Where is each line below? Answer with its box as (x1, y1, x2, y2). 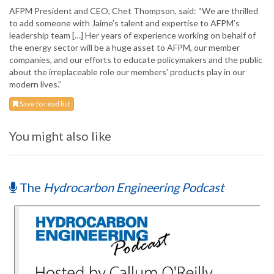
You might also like (9, 128, 111, 144)
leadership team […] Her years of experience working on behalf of (9, 30, 256, 41)
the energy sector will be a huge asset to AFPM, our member (9, 42, 240, 53)
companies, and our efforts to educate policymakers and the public (9, 54, 262, 65)
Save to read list (18, 99, 70, 109)
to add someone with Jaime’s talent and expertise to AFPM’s (9, 18, 240, 29)
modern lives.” (9, 79, 61, 90)
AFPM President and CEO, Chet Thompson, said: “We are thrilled (9, 6, 258, 17)
